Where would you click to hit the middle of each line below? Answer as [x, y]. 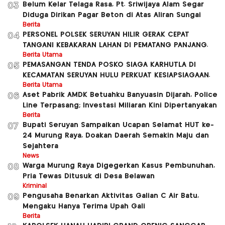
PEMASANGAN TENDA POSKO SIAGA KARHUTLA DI [109, 65]
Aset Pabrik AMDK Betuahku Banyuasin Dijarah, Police [120, 95]
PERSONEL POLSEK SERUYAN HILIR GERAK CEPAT [106, 35]
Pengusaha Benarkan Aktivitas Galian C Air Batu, [111, 196]
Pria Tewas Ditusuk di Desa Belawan [89, 177]
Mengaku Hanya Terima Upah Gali [84, 207]
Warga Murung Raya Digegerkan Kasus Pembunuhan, [119, 166]
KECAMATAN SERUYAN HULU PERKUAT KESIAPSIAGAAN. [117, 76]
